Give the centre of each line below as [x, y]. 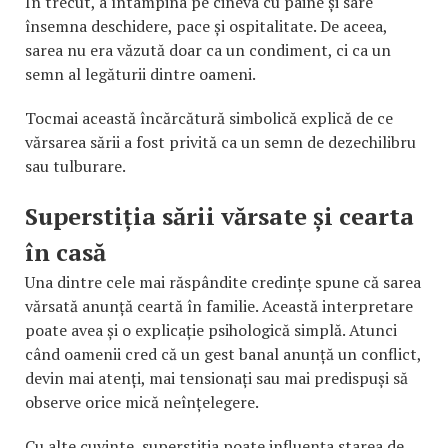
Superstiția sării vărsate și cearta [219, 215]
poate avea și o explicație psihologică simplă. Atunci [211, 329]
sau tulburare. [75, 165]
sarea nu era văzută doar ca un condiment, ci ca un [208, 49]
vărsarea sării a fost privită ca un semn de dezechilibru [220, 141]
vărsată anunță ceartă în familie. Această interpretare [219, 305]
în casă [65, 251]
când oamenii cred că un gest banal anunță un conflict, [223, 353]
